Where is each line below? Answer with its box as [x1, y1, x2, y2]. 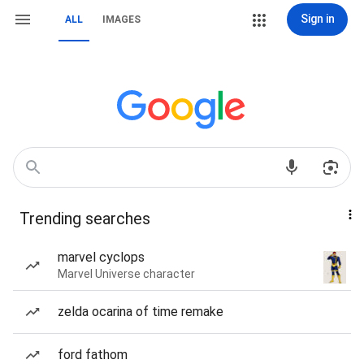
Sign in [300, 12, 335, 25]
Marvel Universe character [58, 267, 195, 280]
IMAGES [102, 14, 141, 25]
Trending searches [19, 209, 150, 228]
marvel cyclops [58, 249, 145, 265]
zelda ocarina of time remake [58, 304, 223, 319]
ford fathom [58, 347, 128, 362]
